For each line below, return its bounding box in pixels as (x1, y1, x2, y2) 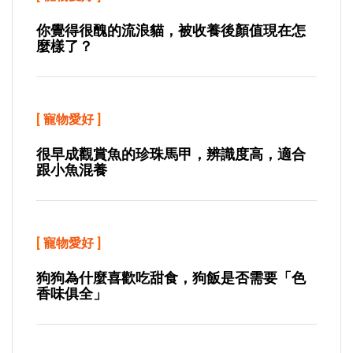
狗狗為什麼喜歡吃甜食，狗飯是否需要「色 (36, 269, 306, 286)
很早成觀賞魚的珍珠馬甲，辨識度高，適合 (36, 146, 306, 162)
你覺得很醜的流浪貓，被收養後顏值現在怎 (36, 22, 306, 39)
